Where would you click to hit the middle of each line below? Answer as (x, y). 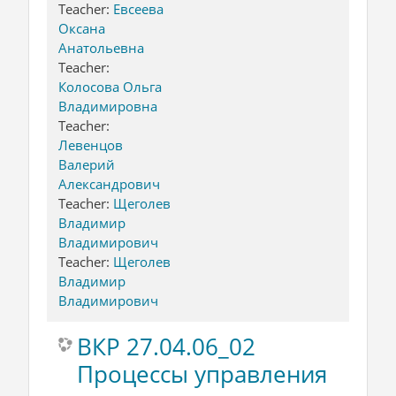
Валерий (87, 164)
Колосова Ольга (110, 86)
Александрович (109, 183)
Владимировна (108, 106)
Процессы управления (202, 373)
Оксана (82, 28)
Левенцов (91, 145)
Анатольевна (101, 47)
